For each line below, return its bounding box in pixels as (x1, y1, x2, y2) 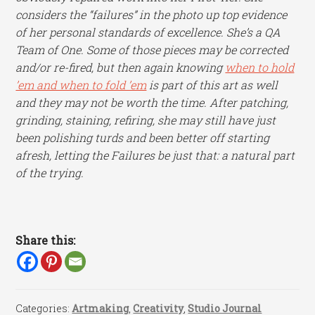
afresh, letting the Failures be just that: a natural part (15, 148, 295, 163)
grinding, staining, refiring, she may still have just (15, 112, 276, 128)
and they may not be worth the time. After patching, (15, 95, 289, 110)
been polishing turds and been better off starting (15, 130, 270, 146)
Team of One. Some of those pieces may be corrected (15, 42, 289, 58)
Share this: (15, 232, 76, 247)
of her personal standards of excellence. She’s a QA (15, 25, 281, 40)
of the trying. (15, 165, 84, 181)
